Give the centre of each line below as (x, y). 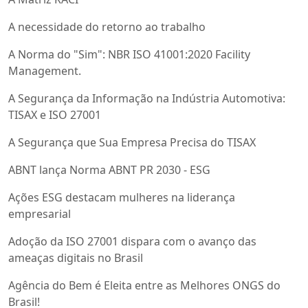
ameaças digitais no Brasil (76, 258)
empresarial (40, 214)
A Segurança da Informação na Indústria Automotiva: (147, 99)
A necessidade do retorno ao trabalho (107, 27)
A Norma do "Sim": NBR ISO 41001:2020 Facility (129, 55)
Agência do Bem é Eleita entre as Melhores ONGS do (144, 286)
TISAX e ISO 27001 (55, 115)
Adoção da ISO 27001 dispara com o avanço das (132, 242)
